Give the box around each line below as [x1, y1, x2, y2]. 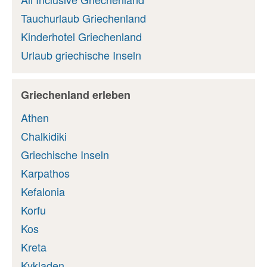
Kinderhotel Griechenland [21, 28, 142, 44]
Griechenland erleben [21, 87, 131, 103]
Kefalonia [21, 183, 65, 199]
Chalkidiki [21, 128, 67, 144]
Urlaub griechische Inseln [21, 46, 141, 63]
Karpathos [21, 164, 70, 181]
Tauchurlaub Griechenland [21, 10, 146, 26]
